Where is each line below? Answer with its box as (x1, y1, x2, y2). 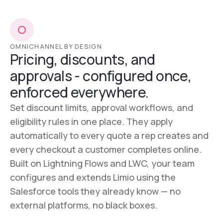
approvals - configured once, (10, 66, 192, 86)
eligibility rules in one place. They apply (10, 115, 173, 128)
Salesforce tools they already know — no (10, 185, 181, 198)
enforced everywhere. (10, 83, 149, 102)
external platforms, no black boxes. (10, 199, 157, 212)
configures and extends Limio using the (10, 171, 176, 184)
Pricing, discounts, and (10, 50, 155, 69)
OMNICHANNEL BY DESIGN (10, 42, 102, 51)
